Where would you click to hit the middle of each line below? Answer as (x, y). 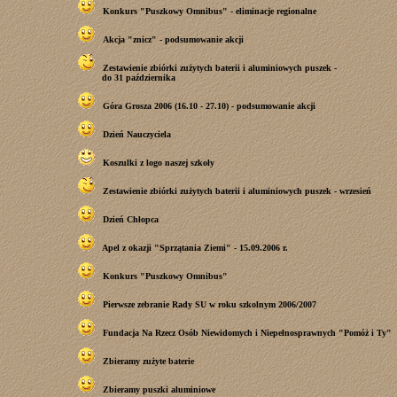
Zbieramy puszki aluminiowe (159, 390)
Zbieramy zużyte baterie (148, 362)
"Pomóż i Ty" (364, 333)
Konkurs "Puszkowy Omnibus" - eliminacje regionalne (210, 12)
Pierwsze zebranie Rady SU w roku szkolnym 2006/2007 (210, 305)
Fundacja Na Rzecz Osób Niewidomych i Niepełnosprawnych (219, 333)
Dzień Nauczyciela (137, 135)
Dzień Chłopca (131, 220)
